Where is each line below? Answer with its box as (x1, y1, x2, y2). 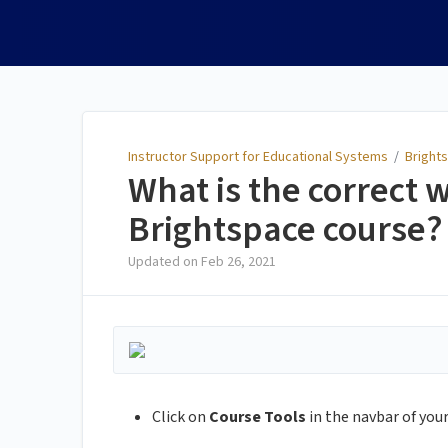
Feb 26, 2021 (201, 252, 276, 273)
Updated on (128, 252, 201, 273)
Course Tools (209, 406, 306, 429)
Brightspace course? (128, 204, 443, 256)
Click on (152, 406, 209, 429)
